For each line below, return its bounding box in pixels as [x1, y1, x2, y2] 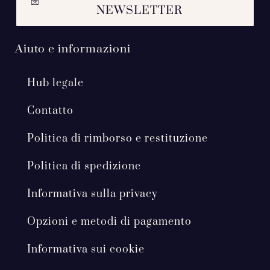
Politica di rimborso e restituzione [27, 131, 208, 145]
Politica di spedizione [27, 159, 141, 173]
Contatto [27, 104, 74, 118]
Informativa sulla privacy [27, 187, 158, 201]
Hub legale [27, 76, 84, 90]
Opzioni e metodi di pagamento [27, 215, 192, 228]
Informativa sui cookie [27, 242, 145, 256]
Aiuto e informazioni [15, 42, 131, 56]
